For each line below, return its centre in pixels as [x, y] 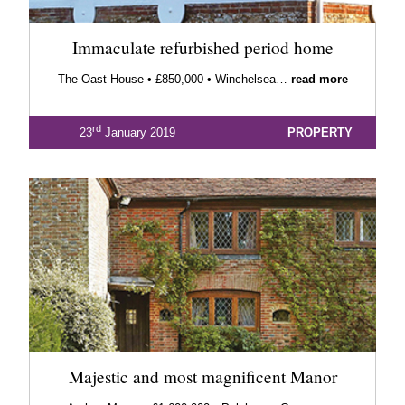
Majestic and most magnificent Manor [202, 377]
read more [319, 80]
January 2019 [138, 132]
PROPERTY [320, 132]
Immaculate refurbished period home [202, 48]
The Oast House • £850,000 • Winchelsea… [174, 80]
